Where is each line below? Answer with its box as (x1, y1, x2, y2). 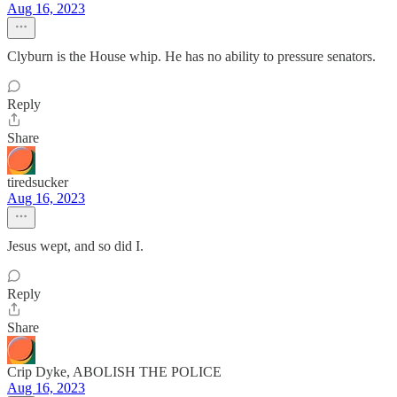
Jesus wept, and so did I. (7, 238, 144, 253)
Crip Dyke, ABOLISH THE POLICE (7, 364, 222, 379)
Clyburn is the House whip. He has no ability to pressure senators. (7, 49, 376, 64)
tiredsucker (7, 175, 68, 190)
